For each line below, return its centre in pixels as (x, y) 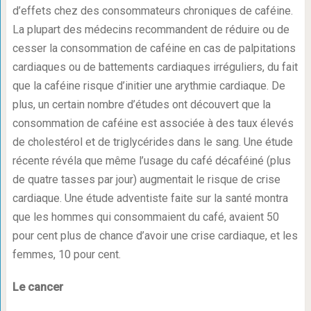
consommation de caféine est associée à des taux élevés (153, 124)
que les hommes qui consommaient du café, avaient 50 (145, 217)
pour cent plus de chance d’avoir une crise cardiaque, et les (155, 236)
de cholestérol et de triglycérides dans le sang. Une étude (152, 142)
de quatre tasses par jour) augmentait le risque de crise (146, 180)
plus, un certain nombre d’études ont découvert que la (141, 105)
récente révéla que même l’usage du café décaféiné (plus (151, 161)
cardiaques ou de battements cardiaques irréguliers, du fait (155, 67)
